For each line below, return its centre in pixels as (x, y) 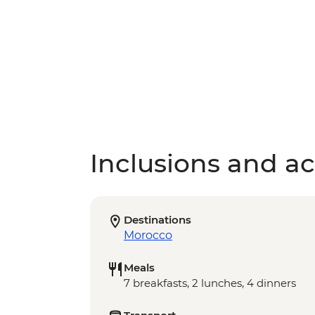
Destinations (157, 220)
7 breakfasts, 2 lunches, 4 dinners (210, 283)
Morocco (148, 236)
